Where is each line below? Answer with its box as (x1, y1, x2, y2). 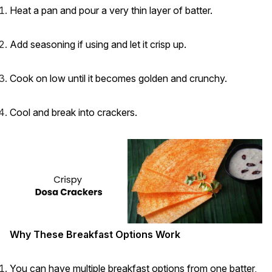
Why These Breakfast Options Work (10, 228, 180, 240)
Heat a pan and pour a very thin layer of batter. (10, 4, 212, 17)
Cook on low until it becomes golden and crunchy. (10, 72, 227, 85)
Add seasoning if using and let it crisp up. (10, 38, 186, 51)
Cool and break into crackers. (10, 106, 137, 119)
